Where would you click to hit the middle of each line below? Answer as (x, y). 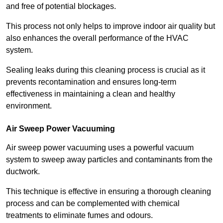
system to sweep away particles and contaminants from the (109, 160)
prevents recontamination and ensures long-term (91, 82)
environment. (29, 106)
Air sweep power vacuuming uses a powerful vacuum (100, 148)
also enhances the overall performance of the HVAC (97, 38)
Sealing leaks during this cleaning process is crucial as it (106, 70)
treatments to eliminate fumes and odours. (79, 216)
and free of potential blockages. (62, 6)
